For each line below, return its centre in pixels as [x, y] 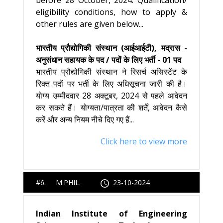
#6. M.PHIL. [68, 182]
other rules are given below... [90, 24]
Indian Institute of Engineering [111, 214]
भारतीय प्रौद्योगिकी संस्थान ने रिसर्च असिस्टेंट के [111, 72]
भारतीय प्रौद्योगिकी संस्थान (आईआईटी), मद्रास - [111, 48]
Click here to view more [144, 141]
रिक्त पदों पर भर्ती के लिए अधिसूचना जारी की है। [111, 84]
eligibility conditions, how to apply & [111, 12]
